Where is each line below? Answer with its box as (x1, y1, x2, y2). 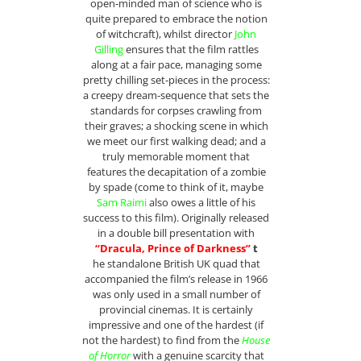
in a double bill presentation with (98, 225, 255, 240)
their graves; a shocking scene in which (84, 118, 268, 133)
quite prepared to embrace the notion (85, 10, 268, 26)
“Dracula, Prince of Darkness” (94, 240, 251, 255)
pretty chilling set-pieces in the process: (82, 72, 270, 87)
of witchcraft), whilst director (96, 26, 235, 41)
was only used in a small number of (92, 286, 260, 301)
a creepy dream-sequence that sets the (83, 87, 270, 102)
